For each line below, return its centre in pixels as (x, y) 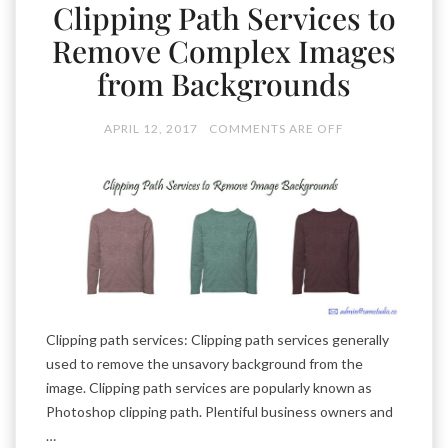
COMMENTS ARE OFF (276, 128)
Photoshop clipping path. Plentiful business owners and (219, 412)
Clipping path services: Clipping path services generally (217, 340)
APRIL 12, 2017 (151, 128)
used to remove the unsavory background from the (204, 364)
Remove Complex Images (224, 51)
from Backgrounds (224, 84)
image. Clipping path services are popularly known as (209, 388)
